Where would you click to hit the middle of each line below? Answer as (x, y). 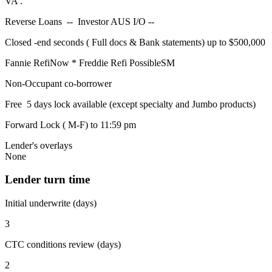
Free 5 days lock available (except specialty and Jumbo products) (130, 104)
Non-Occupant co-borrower (59, 83)
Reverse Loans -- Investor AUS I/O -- (81, 21)
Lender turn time (47, 180)
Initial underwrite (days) (51, 203)
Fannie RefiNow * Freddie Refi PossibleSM (90, 63)
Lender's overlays (39, 145)
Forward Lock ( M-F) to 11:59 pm (70, 124)
